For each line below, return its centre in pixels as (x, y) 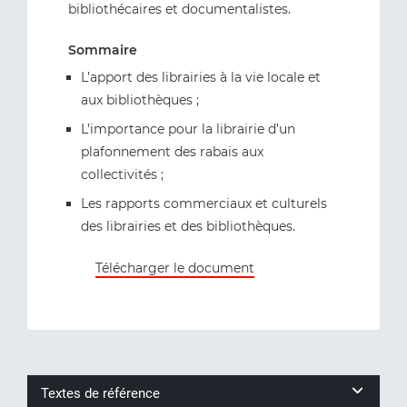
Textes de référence (100, 393)
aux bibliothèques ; (140, 100)
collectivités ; (122, 174)
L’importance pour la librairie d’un (188, 129)
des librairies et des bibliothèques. (188, 226)
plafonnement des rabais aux (172, 152)
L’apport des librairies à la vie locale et (201, 77)
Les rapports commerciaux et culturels (204, 203)
